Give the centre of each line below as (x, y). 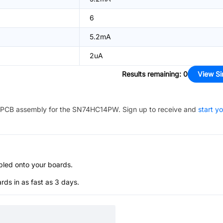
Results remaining (151, 74)
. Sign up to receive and (157, 109)
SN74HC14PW (95, 109)
